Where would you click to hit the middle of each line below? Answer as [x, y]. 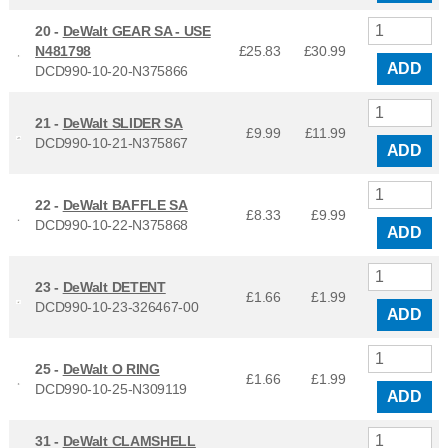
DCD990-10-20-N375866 [112, 71]
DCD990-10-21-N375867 [112, 143]
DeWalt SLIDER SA [122, 123]
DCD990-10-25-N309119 [111, 389]
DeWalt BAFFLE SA [125, 205]
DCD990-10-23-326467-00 [117, 307]
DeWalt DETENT [114, 287]
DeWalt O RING [111, 369]
